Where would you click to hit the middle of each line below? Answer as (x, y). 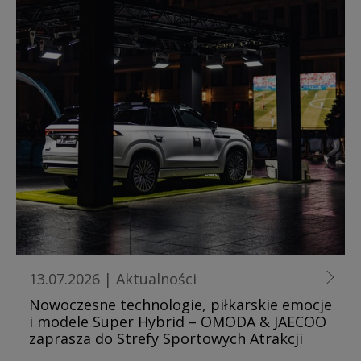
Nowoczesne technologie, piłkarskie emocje (180, 304)
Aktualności (156, 278)
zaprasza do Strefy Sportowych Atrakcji (166, 338)
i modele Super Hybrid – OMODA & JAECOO (178, 321)
